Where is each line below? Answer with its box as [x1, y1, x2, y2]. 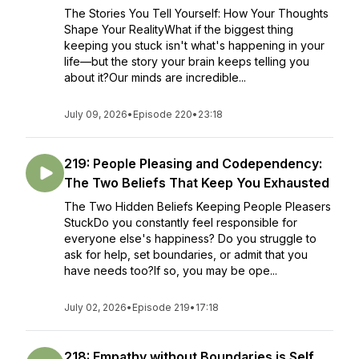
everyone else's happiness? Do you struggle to [64, 232, 317, 245]
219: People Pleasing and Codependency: [64, 155, 322, 171]
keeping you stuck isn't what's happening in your [64, 38, 325, 52]
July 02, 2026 [64, 301, 127, 313]
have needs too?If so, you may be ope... [64, 264, 277, 277]
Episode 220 [133, 108, 192, 120]
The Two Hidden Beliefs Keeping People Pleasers [64, 200, 331, 213]
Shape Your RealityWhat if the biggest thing [64, 22, 293, 36]
